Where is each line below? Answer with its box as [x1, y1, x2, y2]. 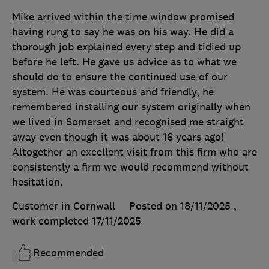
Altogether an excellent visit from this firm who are [12, 145, 257, 159]
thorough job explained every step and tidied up [12, 40, 241, 54]
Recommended [33, 246, 104, 260]
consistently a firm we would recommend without [12, 160, 249, 174]
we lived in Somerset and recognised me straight [12, 115, 244, 129]
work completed [12, 214, 92, 228]
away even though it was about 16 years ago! [12, 130, 223, 144]
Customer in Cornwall [12, 199, 115, 213]
